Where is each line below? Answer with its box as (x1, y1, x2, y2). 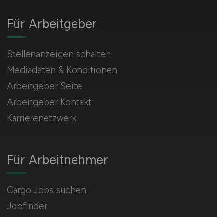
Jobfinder (6, 201, 47, 212)
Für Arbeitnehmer (6, 152, 108, 168)
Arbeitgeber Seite (6, 80, 82, 92)
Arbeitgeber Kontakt (6, 96, 92, 108)
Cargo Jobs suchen (6, 185, 86, 196)
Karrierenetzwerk (6, 112, 76, 124)
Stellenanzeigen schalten (6, 48, 111, 60)
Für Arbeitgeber (6, 16, 97, 31)
